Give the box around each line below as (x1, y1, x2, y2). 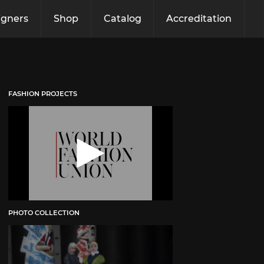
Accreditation (166, 13, 232, 24)
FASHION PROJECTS (8, 89, 78, 98)
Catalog (103, 13, 141, 24)
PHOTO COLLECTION (8, 209, 80, 217)
